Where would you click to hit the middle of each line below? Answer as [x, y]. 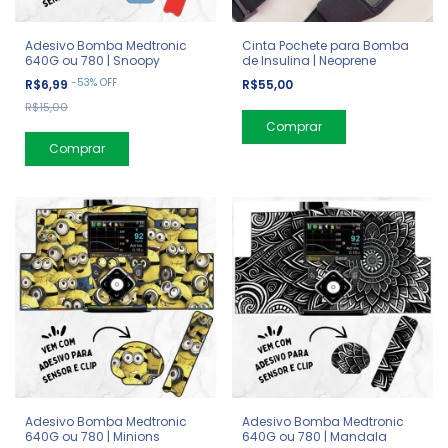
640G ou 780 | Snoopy [92, 60]
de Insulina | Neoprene [308, 60]
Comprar [293, 126]
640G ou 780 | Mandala [314, 436]
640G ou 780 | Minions [92, 436]
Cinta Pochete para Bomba [325, 45]
